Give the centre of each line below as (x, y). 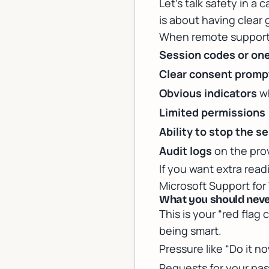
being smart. (190, 231)
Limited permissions (212, 112)
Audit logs (186, 151)
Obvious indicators (208, 93)
